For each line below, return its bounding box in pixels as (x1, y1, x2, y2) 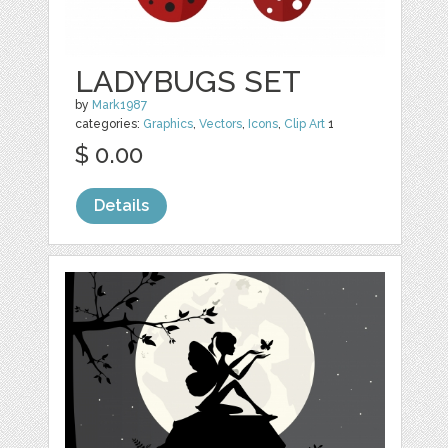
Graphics (143, 116, 194, 131)
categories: (75, 116, 144, 131)
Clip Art (284, 116, 326, 131)
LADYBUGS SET (75, 63, 302, 99)
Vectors (199, 116, 243, 131)
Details (94, 195, 150, 215)
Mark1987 (92, 97, 148, 112)
